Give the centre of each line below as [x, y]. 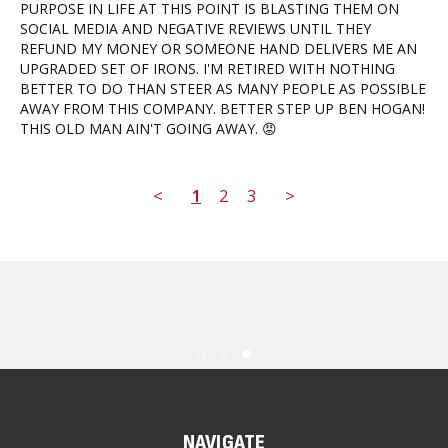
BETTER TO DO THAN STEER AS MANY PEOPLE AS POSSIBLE [223, 89]
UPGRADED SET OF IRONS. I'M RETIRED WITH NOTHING [207, 69]
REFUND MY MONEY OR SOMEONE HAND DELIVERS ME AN [218, 49]
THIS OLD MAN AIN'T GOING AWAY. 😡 [148, 129]
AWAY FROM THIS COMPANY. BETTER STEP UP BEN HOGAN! [222, 109]
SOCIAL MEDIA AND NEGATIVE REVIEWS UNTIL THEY [195, 29]
